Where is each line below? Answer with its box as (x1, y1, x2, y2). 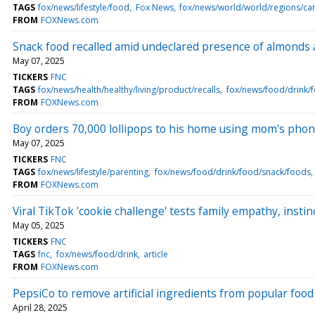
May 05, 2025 (13, 219, 65, 231)
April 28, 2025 (13, 301, 67, 314)
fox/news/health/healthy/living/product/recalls (38, 83, 221, 96)
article (143, 247, 168, 260)
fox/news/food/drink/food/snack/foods (154, 165, 311, 178)
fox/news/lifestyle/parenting (38, 165, 149, 178)
